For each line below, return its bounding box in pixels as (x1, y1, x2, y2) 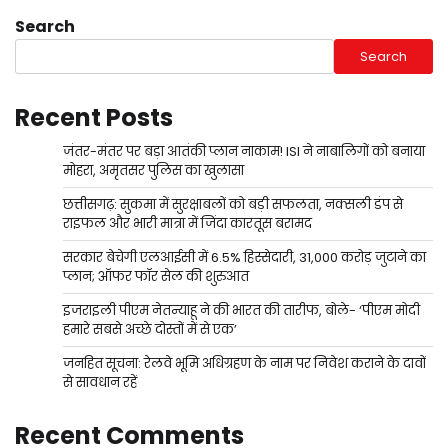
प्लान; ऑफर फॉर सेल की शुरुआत (63, 267, 249, 287)
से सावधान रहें (63, 373, 137, 393)
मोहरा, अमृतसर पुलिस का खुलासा (63, 161, 244, 181)
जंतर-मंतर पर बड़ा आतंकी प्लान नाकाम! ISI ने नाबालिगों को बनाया (63, 142, 425, 162)
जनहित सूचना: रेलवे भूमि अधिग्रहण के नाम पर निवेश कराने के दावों (63, 354, 426, 374)
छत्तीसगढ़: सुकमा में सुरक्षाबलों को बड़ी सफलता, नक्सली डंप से (63, 195, 403, 215)
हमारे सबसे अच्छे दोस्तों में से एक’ (63, 320, 237, 340)
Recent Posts (15, 101, 173, 135)
